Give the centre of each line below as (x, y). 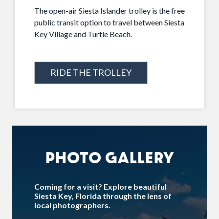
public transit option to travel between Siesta (109, 22)
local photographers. (72, 205)
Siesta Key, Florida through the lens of (103, 196)
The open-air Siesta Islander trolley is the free (109, 11)
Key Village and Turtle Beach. (83, 34)
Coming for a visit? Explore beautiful (100, 187)
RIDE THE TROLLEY (91, 73)
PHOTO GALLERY (109, 157)
